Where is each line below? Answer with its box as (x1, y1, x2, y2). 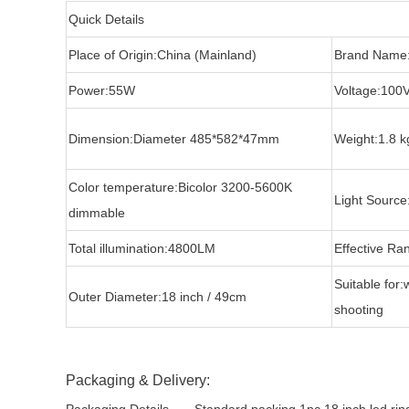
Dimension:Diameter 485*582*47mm (68, 131, 279, 146)
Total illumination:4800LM (68, 241, 215, 256)
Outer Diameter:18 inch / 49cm (68, 289, 246, 304)
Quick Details (68, 12, 144, 26)
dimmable (68, 205, 125, 220)
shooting (334, 302, 383, 317)
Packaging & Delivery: (66, 372, 210, 388)
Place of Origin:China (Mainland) (68, 47, 257, 62)
